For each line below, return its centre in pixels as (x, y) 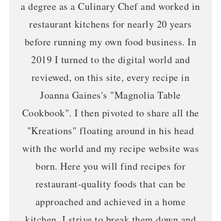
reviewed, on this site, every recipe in (110, 77)
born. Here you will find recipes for (110, 166)
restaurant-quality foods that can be (110, 184)
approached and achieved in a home (110, 201)
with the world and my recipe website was (110, 148)
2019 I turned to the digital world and (110, 59)
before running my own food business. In (110, 41)
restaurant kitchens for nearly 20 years (110, 24)
